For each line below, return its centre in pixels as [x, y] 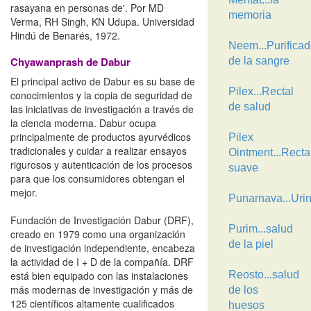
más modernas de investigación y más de [102, 289]
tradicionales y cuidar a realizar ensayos [99, 151]
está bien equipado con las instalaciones [99, 276]
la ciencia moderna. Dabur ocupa [83, 123]
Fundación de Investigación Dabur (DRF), [102, 220]
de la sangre [259, 61]
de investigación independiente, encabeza [103, 248]
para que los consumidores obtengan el [98, 178]
